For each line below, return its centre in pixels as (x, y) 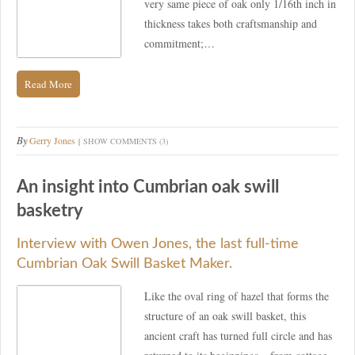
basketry (50, 210)
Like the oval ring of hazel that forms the (237, 296)
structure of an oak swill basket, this (225, 316)
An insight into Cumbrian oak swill (148, 187)
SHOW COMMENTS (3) (126, 141)
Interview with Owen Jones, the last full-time (158, 244)
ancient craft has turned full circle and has (238, 336)
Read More (48, 84)
